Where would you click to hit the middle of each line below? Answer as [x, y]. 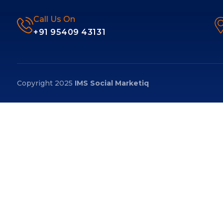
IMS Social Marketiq [112, 83]
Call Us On [54, 19]
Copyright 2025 [46, 83]
